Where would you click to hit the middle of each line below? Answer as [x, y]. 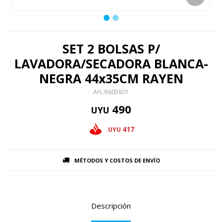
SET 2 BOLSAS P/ [111, 49]
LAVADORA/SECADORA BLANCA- [111, 63]
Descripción [111, 206]
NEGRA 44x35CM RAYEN [111, 78]
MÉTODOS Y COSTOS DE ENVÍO [117, 160]
